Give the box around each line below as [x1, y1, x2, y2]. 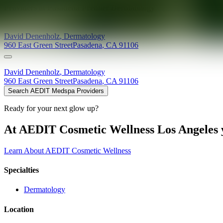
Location [4, 205, 34, 214]
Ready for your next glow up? [4, 104, 99, 113]
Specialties [4, 166, 39, 175]
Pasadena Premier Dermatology [47, 3, 155, 12]
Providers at [4, 3, 47, 12]
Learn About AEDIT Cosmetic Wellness [4, 146, 131, 155]
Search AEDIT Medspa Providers [8, 87, 104, 95]
